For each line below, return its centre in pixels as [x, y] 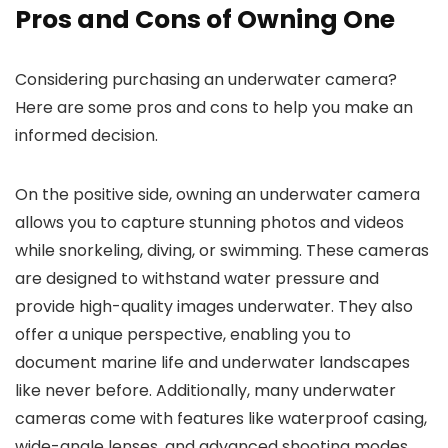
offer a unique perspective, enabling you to [183, 335]
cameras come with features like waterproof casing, [221, 419]
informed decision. [86, 136]
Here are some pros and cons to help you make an [214, 108]
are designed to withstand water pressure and [197, 279]
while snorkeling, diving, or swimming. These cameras [222, 251]
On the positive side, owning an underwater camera [217, 195]
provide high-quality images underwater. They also [214, 307]
